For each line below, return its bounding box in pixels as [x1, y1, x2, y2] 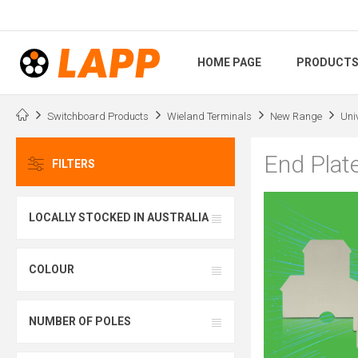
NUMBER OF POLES [29, 315, 131, 328]
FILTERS [52, 157, 95, 171]
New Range [270, 109, 322, 122]
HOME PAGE [197, 56, 261, 70]
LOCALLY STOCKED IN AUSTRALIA [29, 211, 209, 225]
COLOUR [29, 263, 74, 276]
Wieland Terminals [167, 109, 252, 122]
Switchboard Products [47, 109, 149, 122]
